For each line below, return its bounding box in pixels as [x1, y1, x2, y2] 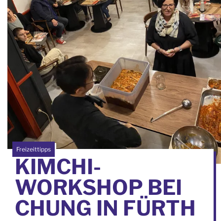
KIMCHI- [15, 153, 101, 179]
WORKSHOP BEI [15, 174, 182, 200]
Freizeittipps [16, 145, 51, 153]
